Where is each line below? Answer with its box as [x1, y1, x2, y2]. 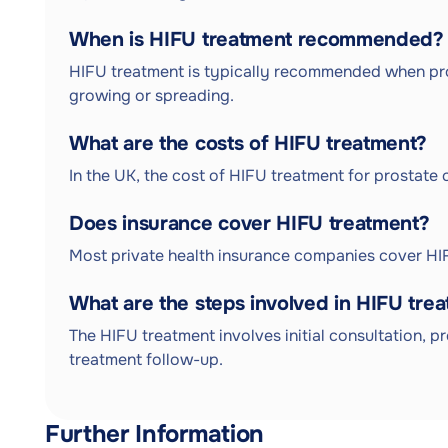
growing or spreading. [69, 85, 234, 106]
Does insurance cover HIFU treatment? [69, 211, 430, 236]
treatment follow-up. [69, 349, 223, 370]
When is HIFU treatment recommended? [69, 27, 444, 52]
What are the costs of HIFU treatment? [69, 131, 428, 156]
